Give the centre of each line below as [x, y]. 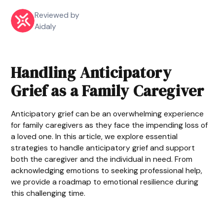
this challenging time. [48, 193]
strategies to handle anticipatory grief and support [103, 147]
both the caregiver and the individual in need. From [102, 159]
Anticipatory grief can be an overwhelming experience [108, 113]
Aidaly [46, 27]
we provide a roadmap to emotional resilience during [105, 182]
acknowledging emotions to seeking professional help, [107, 170]
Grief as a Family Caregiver [108, 91]
